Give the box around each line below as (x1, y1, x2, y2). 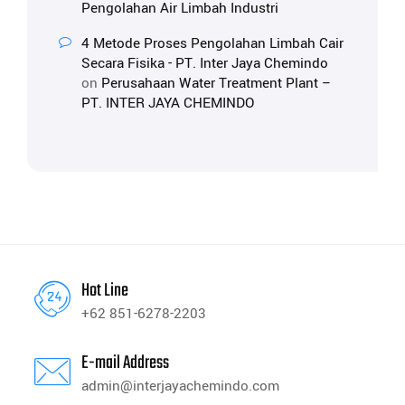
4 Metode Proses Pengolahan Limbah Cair (81, 33, 344, 53)
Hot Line (81, 276, 128, 305)
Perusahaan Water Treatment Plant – (101, 72, 332, 93)
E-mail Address (81, 348, 169, 377)
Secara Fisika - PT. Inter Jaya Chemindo (81, 52, 328, 73)
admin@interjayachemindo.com (81, 375, 279, 396)
